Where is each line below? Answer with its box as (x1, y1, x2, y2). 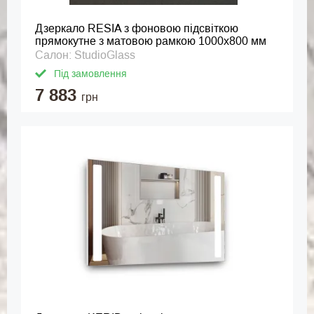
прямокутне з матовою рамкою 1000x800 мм (35, 35, 266, 47)
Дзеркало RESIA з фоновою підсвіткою (35, 22, 238, 34)
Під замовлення (54, 68, 127, 79)
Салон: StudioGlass (35, 49, 135, 61)
